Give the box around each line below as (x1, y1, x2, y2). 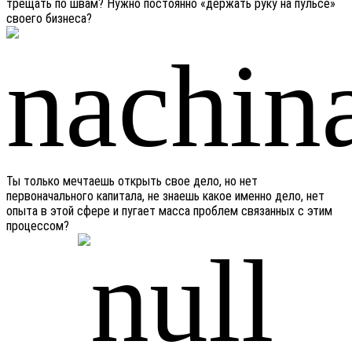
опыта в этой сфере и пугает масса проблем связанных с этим (6, 203, 332, 219)
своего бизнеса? (6, 11, 92, 27)
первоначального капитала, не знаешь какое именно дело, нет (6, 189, 324, 204)
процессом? (6, 218, 69, 234)
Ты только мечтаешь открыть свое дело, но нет (6, 174, 258, 189)
